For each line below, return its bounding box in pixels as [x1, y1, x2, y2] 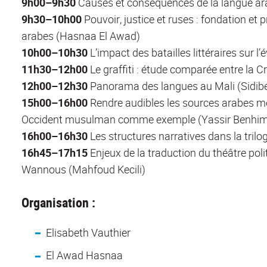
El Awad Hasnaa [45, 248, 123, 263]
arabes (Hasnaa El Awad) [21, 28, 140, 43]
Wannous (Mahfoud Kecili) [21, 162, 145, 176]
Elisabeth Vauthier [45, 225, 131, 240]
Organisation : [21, 193, 95, 211]
